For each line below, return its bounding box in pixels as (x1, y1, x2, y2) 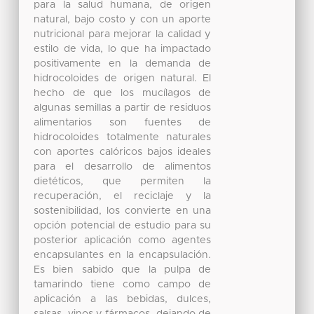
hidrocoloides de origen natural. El (34, 74, 212, 84)
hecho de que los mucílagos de (34, 88, 212, 99)
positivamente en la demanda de (34, 59, 212, 69)
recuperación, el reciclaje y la (34, 191, 212, 202)
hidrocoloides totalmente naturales (34, 132, 212, 143)
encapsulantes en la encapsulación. (34, 250, 212, 261)
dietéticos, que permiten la (34, 177, 212, 187)
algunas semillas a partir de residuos (34, 103, 212, 114)
